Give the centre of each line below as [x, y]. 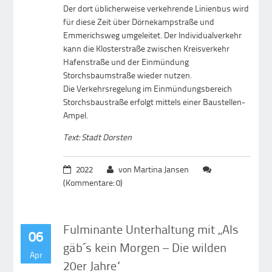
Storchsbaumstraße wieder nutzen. [128, 75]
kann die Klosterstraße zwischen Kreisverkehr [147, 49]
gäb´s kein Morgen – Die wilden [145, 247]
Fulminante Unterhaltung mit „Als [151, 229]
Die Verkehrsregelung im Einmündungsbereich [148, 89]
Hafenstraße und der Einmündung [126, 62]
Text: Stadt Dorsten [98, 137]
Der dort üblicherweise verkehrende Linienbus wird [156, 8]
